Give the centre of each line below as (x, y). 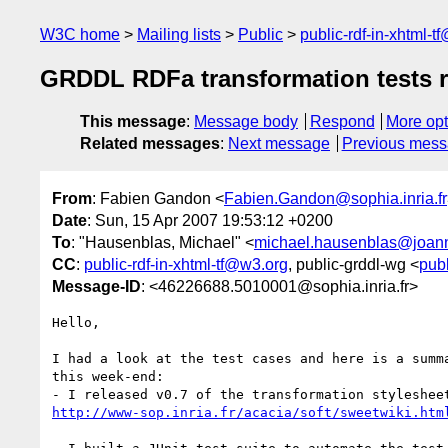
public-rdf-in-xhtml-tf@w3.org (186, 264)
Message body (246, 122)
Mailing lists (179, 34)
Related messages (150, 144)
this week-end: (108, 376)
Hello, (76, 322)
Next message (279, 144)
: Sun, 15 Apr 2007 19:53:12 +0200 (210, 220)
